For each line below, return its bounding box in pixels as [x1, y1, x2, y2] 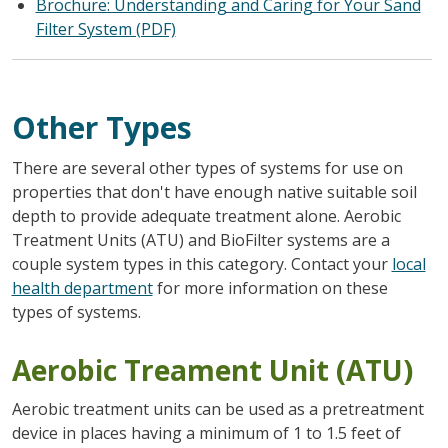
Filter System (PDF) [35, 17, 176, 40]
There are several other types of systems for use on [11, 156, 403, 179]
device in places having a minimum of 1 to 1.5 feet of [11, 421, 401, 444]
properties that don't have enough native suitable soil [11, 180, 417, 203]
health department [11, 276, 153, 299]
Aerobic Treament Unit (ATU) [11, 350, 413, 389]
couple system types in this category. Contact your [11, 252, 392, 275]
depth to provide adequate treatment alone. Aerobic [11, 204, 401, 227]
